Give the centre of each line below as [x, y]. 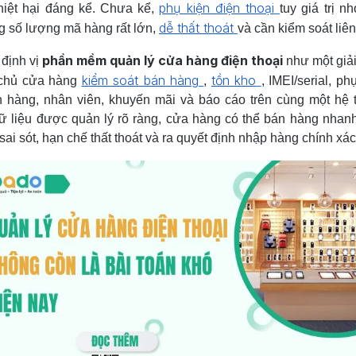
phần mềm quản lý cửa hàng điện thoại [163, 60]
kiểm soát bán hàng [140, 80]
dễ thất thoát [196, 28]
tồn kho [234, 80]
